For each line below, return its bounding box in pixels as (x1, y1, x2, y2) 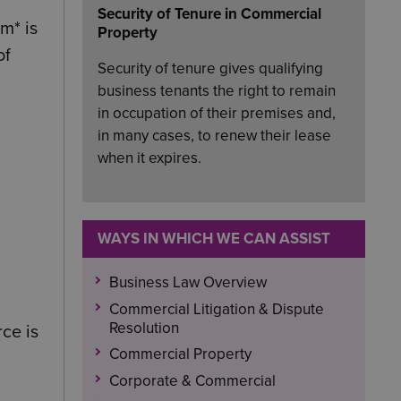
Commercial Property (108, 345, 252, 363)
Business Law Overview (108, 273, 267, 292)
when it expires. (98, 148, 201, 167)
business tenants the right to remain (98, 81, 336, 100)
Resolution (108, 318, 179, 337)
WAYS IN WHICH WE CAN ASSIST (98, 229, 330, 249)
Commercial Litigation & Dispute (108, 299, 324, 319)
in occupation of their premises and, (98, 103, 336, 123)
